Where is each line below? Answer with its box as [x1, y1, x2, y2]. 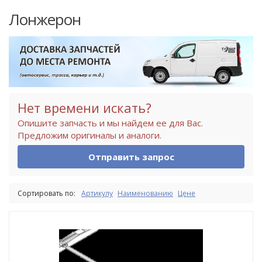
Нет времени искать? [18, 98, 151, 116]
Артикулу [81, 188, 113, 198]
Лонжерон [9, 8, 81, 30]
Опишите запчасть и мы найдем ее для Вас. [18, 116, 203, 129]
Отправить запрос [88, 150, 174, 163]
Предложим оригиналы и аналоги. [18, 129, 161, 141]
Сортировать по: [18, 188, 75, 198]
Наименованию [118, 188, 173, 198]
